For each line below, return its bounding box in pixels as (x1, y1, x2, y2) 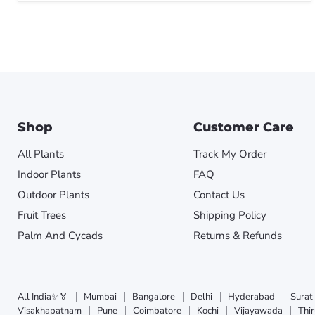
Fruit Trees (18, 207, 66, 222)
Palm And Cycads (18, 228, 103, 243)
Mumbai (84, 290, 117, 303)
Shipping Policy (193, 207, 266, 222)
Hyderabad (228, 290, 275, 303)
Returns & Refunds (193, 228, 282, 243)
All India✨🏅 (18, 290, 68, 303)
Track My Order (193, 146, 266, 161)
